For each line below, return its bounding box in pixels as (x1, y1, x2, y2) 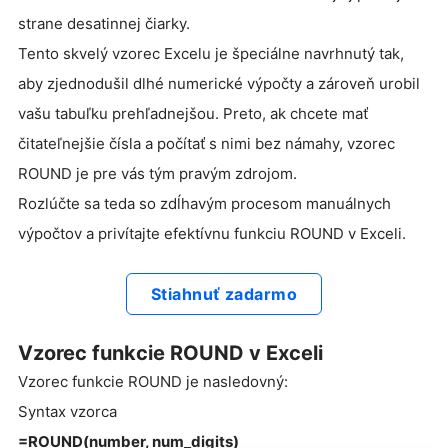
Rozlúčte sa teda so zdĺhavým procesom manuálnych (18, 193, 391, 213)
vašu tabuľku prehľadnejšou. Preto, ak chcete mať (18, 103, 368, 123)
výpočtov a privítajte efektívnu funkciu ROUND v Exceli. (18, 223, 406, 243)
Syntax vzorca (18, 401, 117, 421)
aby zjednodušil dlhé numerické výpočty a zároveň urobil (18, 73, 420, 93)
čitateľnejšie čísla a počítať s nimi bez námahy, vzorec (18, 133, 395, 153)
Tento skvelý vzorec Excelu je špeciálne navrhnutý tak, (18, 43, 404, 63)
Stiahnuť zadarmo (150, 283, 298, 304)
